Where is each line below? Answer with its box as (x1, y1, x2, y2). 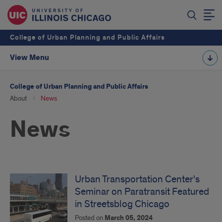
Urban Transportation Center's (75, 173, 200, 185)
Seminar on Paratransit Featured (75, 186, 209, 198)
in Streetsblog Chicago (75, 198, 169, 210)
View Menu (10, 53, 49, 63)
